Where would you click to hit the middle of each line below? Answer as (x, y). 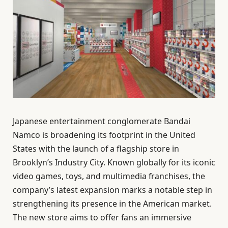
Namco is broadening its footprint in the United (104, 135)
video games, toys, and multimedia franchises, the (109, 176)
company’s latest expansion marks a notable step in (112, 190)
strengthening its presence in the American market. (112, 204)
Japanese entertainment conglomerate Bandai (102, 121)
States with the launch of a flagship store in (96, 149)
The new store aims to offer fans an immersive (102, 218)
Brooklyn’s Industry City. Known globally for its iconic (114, 163)
